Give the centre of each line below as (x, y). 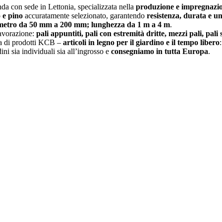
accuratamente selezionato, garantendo (85, 15)
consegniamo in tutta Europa (160, 51)
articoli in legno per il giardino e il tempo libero (141, 42)
